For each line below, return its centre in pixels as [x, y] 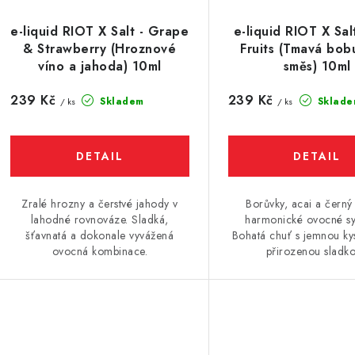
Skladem [120, 102]
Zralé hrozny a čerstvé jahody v [100, 204]
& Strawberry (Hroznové [100, 49]
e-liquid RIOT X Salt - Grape [100, 32]
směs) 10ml [317, 67]
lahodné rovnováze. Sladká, [99, 220]
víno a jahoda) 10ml [100, 67]
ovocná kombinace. [100, 252]
